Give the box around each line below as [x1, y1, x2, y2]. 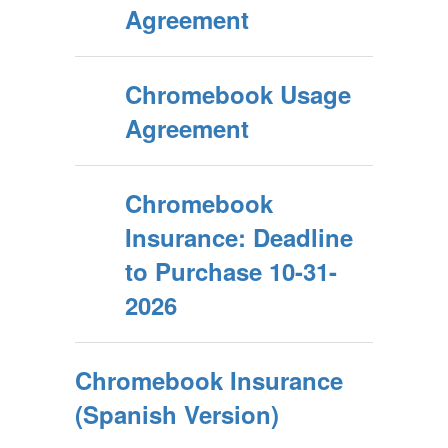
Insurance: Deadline [125, 220, 353, 254]
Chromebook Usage [125, 77, 351, 111]
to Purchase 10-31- [125, 254, 337, 288]
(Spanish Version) [75, 397, 279, 431]
